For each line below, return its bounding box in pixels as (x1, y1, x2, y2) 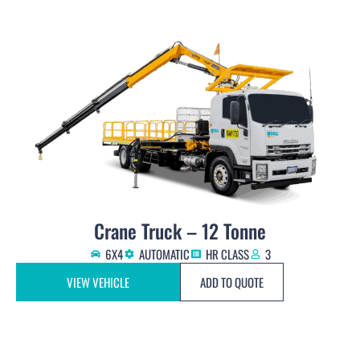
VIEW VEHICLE (67, 273, 129, 292)
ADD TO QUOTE (200, 273, 264, 292)
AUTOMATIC (139, 245, 190, 264)
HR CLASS (206, 245, 249, 264)
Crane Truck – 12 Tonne (94, 216, 266, 246)
